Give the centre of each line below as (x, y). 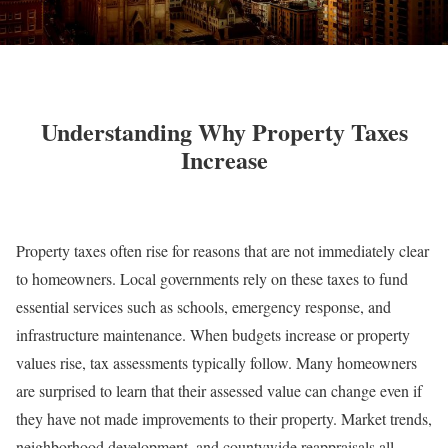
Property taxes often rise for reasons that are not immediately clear (222, 251)
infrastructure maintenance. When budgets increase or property (213, 335)
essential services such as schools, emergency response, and (203, 307)
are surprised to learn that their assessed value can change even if (219, 391)
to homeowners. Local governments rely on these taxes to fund (212, 279)
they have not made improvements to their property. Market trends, (224, 419)
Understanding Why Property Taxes (224, 131)
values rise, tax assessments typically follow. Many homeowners (216, 363)
